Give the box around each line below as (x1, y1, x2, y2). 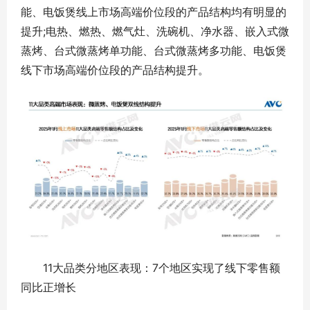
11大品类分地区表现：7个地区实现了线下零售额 (21, 261, 280, 275)
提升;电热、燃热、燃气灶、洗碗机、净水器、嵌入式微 (21, 24, 289, 38)
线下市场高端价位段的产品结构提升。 (21, 62, 209, 77)
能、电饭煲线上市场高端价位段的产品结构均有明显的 (21, 4, 286, 19)
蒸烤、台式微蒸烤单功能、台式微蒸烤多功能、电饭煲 (21, 43, 286, 57)
